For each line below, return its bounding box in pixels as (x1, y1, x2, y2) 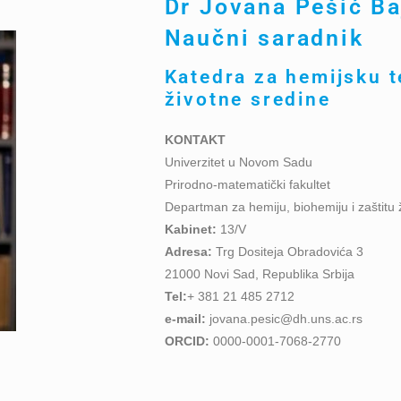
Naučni (164, 25, 259, 51)
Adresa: (164, 244, 212, 259)
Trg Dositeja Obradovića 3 (211, 244, 363, 259)
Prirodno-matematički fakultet (164, 177, 330, 192)
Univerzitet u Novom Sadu (164, 155, 312, 169)
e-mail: (164, 311, 206, 326)
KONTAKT (164, 132, 226, 147)
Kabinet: (164, 222, 220, 236)
